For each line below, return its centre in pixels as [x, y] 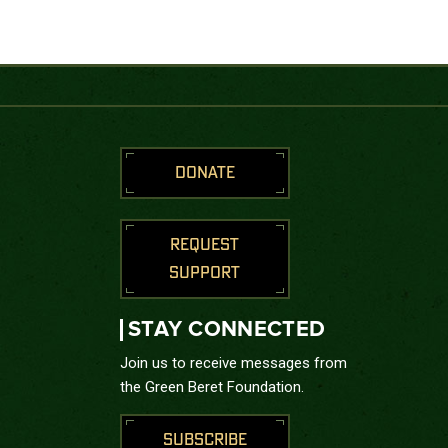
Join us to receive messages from [233, 363]
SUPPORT [205, 273]
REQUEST [205, 245]
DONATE [204, 173]
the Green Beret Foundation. [211, 387]
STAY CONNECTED [226, 330]
